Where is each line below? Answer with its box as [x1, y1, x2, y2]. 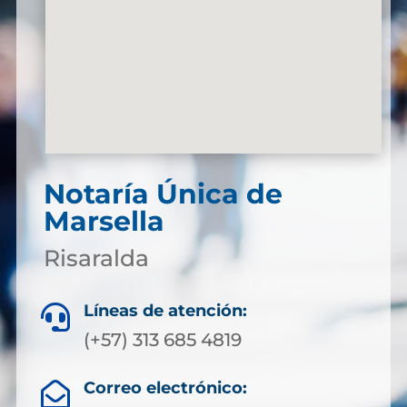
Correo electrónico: [83, 378, 247, 398]
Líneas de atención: [84, 301, 247, 321]
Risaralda [43, 244, 149, 272]
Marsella [43, 204, 164, 238]
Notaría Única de [43, 177, 283, 211]
